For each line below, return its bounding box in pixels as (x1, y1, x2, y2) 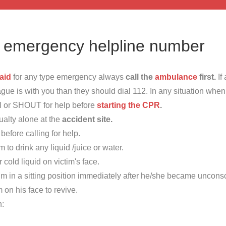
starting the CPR (97, 100, 160, 109)
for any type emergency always (11, 72, 126, 81)
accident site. (62, 115, 112, 124)
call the (126, 72, 155, 81)
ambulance (155, 72, 197, 81)
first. (197, 72, 216, 81)
